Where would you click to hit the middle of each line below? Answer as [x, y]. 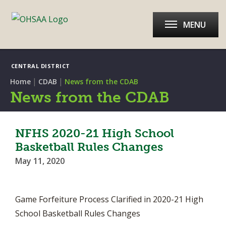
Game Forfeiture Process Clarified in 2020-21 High [109, 199]
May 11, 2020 [40, 161]
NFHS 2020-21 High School [95, 133]
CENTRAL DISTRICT [40, 66]
